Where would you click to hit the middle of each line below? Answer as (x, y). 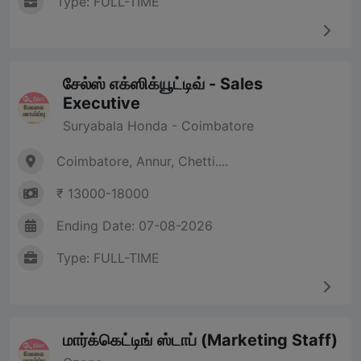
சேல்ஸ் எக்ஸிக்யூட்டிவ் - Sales (163, 84)
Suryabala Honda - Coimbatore (158, 126)
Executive (102, 104)
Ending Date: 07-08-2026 (135, 226)
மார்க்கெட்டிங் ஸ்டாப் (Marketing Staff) (200, 340)
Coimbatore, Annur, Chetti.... (142, 162)
